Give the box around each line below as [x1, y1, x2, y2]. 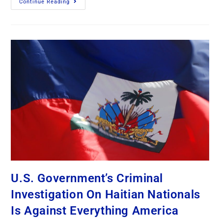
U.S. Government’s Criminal [11, 171, 164, 186]
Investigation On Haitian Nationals [11, 188, 200, 202]
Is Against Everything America [11, 204, 179, 218]
